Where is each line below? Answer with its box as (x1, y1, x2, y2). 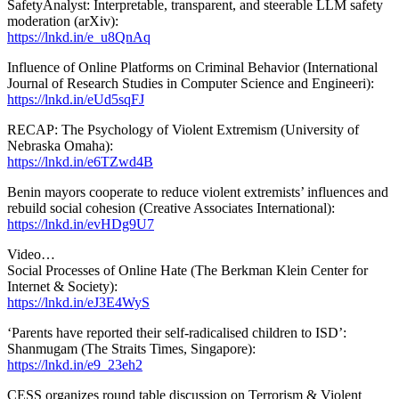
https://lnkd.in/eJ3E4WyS (7, 294, 150, 310)
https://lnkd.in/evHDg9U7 (7, 216, 154, 232)
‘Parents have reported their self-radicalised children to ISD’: (7, 324, 346, 340)
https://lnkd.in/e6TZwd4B (7, 153, 153, 169)
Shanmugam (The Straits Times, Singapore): (7, 340, 256, 356)
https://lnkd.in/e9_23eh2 (7, 356, 142, 372)
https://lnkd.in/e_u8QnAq (7, 28, 151, 45)
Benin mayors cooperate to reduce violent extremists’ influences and (7, 183, 388, 199)
